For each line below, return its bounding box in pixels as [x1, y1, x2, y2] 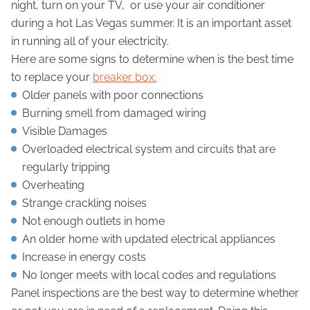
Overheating [22, 179, 84, 192]
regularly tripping [22, 161, 110, 174]
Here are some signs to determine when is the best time [11, 53, 293, 66]
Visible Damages [22, 125, 107, 138]
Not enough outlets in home [22, 215, 165, 228]
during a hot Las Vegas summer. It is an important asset [11, 17, 291, 30]
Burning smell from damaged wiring [22, 107, 206, 120]
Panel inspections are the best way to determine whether [11, 286, 299, 300]
